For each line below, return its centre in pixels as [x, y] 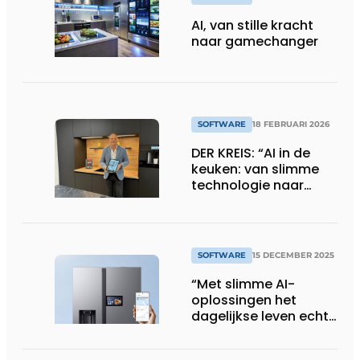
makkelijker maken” [255, 332]
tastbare [220, 201]
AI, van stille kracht [252, 25]
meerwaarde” [236, 217]
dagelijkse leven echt [260, 316]
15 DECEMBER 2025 [293, 255]
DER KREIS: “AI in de [251, 153]
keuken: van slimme [255, 169]
